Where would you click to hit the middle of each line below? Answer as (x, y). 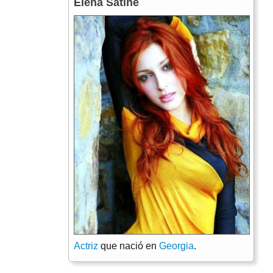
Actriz (86, 246)
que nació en (129, 246)
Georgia (176, 246)
